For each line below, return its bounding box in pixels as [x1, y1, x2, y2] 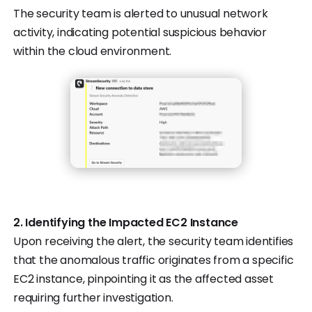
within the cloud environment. [13, 43, 172, 60]
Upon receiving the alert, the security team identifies [13, 233, 294, 250]
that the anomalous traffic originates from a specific [13, 252, 294, 269]
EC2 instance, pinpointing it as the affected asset [13, 271, 274, 288]
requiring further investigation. [13, 290, 173, 306]
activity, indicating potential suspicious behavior [13, 24, 267, 41]
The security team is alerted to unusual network [13, 6, 268, 22]
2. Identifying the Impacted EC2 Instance [13, 214, 238, 231]
